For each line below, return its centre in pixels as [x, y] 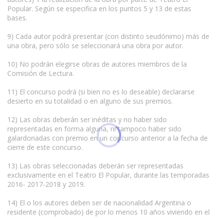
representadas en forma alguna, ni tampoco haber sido [94, 128]
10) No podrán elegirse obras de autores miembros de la [97, 64]
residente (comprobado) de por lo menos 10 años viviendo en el [109, 212]
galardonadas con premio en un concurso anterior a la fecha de [108, 138]
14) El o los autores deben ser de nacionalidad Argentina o [99, 202]
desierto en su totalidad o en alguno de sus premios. [90, 101]
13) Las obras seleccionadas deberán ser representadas [95, 165]
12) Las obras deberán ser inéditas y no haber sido [87, 119]
